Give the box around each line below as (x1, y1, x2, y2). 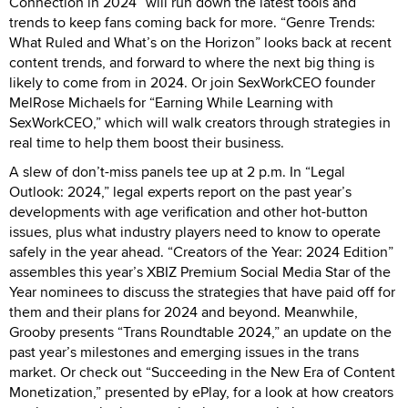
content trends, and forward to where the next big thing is (9, 51, 374, 73)
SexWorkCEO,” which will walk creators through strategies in (9, 111, 391, 133)
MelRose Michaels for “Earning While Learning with (9, 91, 333, 113)
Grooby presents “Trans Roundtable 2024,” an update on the (9, 321, 392, 342)
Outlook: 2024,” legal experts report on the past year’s (9, 180, 352, 202)
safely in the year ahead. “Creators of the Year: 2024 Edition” (9, 240, 393, 262)
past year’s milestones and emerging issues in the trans (9, 341, 359, 362)
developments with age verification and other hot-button (9, 200, 368, 222)
